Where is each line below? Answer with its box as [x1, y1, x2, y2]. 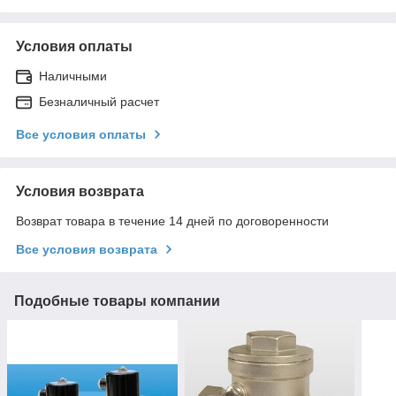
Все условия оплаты [16, 126, 146, 141]
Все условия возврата [16, 241, 157, 256]
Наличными [39, 68, 107, 83]
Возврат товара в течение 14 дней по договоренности [16, 213, 329, 228]
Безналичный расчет [39, 94, 159, 109]
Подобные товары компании [14, 293, 220, 308]
